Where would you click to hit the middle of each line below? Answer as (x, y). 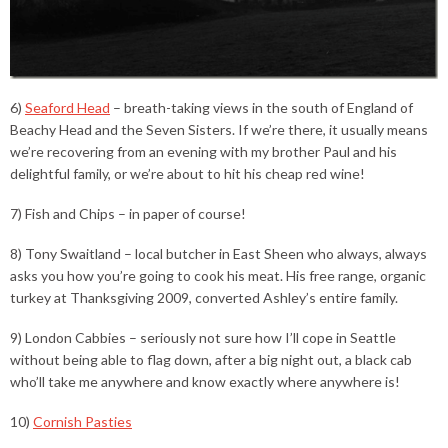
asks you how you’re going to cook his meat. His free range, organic (218, 276)
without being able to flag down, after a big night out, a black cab (211, 360)
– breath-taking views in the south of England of (261, 108)
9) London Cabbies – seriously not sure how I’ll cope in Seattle (203, 338)
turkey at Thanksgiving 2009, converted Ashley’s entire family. (204, 298)
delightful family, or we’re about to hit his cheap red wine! (187, 174)
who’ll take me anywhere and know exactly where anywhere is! (205, 382)
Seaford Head (67, 108)
